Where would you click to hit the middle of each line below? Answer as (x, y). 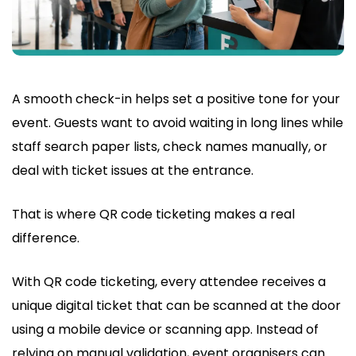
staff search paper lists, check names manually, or (170, 147)
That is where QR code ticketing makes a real (153, 215)
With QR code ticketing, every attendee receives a (169, 282)
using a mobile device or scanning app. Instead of (165, 330)
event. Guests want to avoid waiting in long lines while (178, 123)
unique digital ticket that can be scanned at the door (176, 306)
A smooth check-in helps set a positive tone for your (176, 99)
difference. (46, 238)
